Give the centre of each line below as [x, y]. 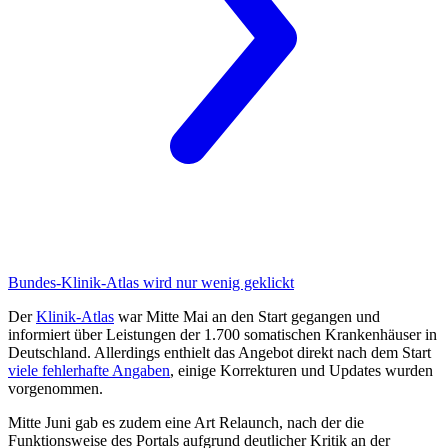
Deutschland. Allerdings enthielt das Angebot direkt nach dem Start [219, 352]
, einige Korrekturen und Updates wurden [301, 370]
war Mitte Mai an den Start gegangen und [247, 316]
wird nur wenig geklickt [216, 282]
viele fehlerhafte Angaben [89, 370]
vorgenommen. [55, 388]
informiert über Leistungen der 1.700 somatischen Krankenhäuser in [222, 334]
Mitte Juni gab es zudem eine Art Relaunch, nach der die [186, 422]
